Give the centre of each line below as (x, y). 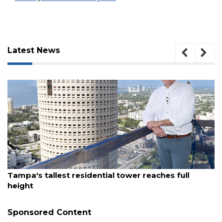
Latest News (34, 51)
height (20, 186)
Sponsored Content (49, 213)
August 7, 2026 (28, 166)
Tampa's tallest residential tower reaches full (98, 175)
